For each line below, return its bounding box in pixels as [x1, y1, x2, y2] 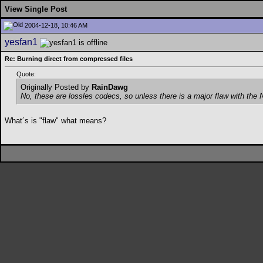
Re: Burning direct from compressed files [5, 55, 133, 62]
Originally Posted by [21, 83, 92, 92]
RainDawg [92, 83, 128, 92]
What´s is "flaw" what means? [5, 116, 106, 126]
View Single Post [5, 5, 67, 14]
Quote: [16, 70, 36, 78]
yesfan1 [5, 37, 38, 47]
